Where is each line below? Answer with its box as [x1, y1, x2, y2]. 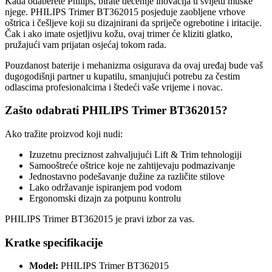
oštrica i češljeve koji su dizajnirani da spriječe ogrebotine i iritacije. [5, 17, 262, 28]
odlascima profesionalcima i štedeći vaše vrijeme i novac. [5, 81, 223, 92]
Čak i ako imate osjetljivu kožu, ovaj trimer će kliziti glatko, [5, 28, 233, 39]
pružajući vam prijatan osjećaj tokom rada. [5, 39, 166, 50]
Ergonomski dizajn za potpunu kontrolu [29, 192, 181, 203]
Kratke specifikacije [5, 236, 103, 249]
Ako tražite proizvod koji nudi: [5, 128, 123, 139]
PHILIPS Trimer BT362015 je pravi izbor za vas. [5, 213, 194, 224]
